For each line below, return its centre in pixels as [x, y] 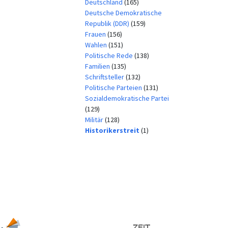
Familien [98, 66]
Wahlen [96, 45]
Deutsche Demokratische [123, 12]
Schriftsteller [105, 77]
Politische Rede [109, 55]
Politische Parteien [114, 87]
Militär [95, 119]
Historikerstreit [113, 130]
